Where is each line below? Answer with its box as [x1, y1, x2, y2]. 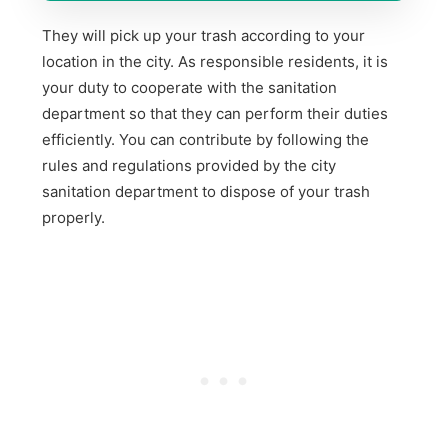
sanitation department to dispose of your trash [42, 182, 371, 202]
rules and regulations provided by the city [42, 156, 337, 176]
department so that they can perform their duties [42, 104, 389, 124]
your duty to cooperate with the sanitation [42, 78, 338, 98]
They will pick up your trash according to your [42, 26, 366, 46]
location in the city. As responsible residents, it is [42, 52, 389, 72]
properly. [42, 208, 106, 228]
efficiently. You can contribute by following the [42, 130, 370, 150]
